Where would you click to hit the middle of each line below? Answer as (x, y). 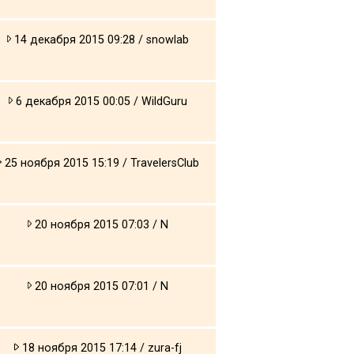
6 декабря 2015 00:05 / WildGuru (100, 101)
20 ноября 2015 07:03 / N (100, 224)
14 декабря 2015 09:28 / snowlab (100, 40)
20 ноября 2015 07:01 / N (100, 286)
